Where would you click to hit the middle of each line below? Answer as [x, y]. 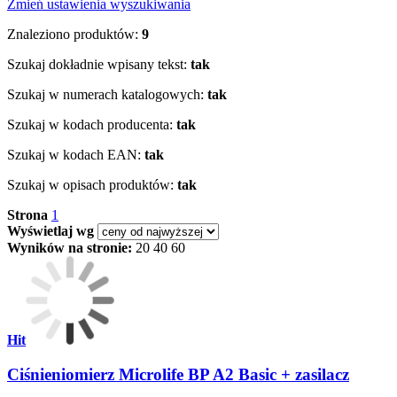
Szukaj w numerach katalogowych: [105, 94]
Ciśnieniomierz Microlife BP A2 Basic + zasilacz [178, 374]
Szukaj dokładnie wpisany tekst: [97, 64]
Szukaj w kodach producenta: [90, 124]
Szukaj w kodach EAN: [74, 154]
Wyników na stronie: [70, 247]
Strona [27, 214]
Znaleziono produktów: [73, 34]
